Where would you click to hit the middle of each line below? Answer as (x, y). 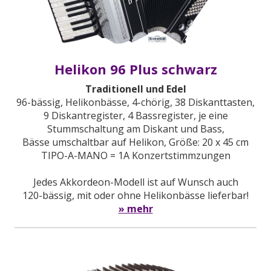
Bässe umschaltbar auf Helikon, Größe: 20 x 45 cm (135, 142)
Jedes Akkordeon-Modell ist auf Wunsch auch (135, 182)
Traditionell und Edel (135, 89)
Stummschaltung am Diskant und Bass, (135, 129)
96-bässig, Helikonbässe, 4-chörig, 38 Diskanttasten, (135, 102)
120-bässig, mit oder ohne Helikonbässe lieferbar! (135, 195)
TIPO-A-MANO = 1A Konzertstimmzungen (135, 155)
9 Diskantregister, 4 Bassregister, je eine (135, 115)
